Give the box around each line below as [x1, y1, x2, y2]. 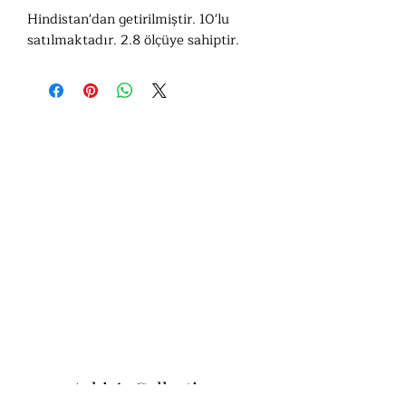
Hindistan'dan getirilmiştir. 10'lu [27, 8, 229, 32]
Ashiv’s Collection [72, 376, 218, 401]
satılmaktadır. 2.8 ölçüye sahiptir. [27, 29, 239, 53]
